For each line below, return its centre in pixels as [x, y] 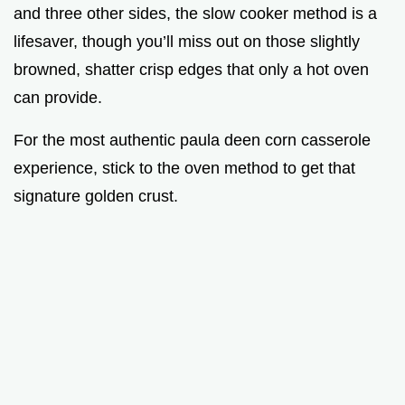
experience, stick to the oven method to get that [184, 168]
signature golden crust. [96, 196]
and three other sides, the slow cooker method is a [195, 13]
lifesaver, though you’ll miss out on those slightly [187, 41]
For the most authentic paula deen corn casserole [192, 140]
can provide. [58, 97]
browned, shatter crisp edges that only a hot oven [191, 69]
